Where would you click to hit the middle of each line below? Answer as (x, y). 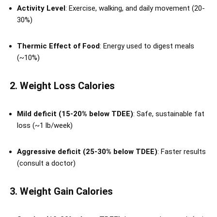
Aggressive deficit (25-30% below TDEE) (87, 152)
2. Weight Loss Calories (62, 86)
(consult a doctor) (46, 163)
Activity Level (41, 8)
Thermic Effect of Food (58, 46)
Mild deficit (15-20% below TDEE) (75, 114)
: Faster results (182, 152)
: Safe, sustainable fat (169, 114)
